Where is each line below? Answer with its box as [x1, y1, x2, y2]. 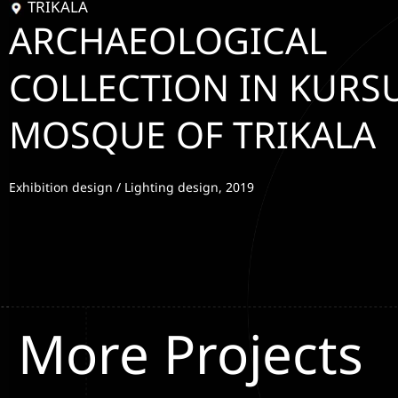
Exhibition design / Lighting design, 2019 [9, 179, 254, 196]
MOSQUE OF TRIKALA [9, 109, 376, 160]
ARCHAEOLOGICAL [9, 15, 327, 66]
